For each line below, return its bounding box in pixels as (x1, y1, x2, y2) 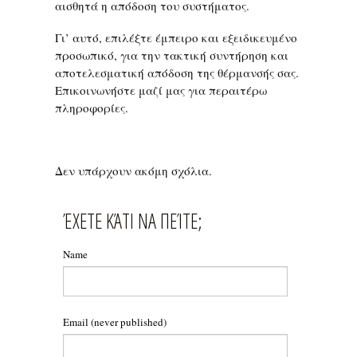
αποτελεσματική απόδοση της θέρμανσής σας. (55, 65, 299, 80)
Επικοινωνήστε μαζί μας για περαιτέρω (55, 82, 267, 98)
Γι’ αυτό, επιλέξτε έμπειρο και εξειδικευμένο (55, 29, 297, 45)
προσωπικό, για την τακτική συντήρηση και (55, 47, 288, 63)
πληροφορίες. (55, 100, 128, 116)
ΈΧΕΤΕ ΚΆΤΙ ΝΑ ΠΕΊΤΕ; (63, 207, 202, 234)
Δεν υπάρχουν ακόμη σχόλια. (55, 163, 212, 178)
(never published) (91, 315, 167, 329)
